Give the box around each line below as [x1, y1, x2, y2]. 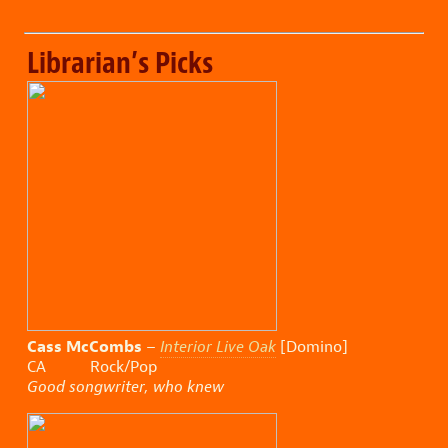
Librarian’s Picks [27, 44, 213, 83]
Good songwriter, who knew [27, 376, 224, 398]
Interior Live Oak [160, 336, 276, 358]
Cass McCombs [27, 335, 142, 358]
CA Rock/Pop [27, 356, 157, 378]
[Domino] [276, 336, 348, 358]
